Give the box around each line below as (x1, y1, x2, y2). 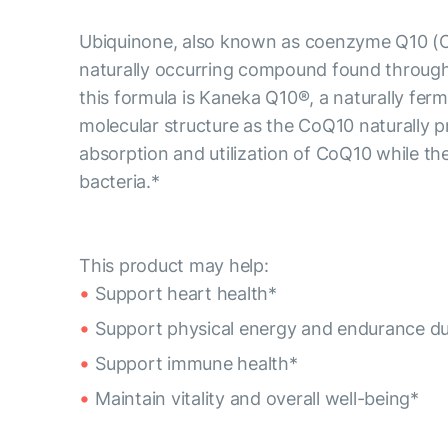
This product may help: (79, 254, 269, 276)
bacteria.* (79, 170, 160, 192)
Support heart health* (95, 282, 277, 304)
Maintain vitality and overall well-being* (95, 387, 419, 409)
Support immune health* (95, 352, 298, 374)
